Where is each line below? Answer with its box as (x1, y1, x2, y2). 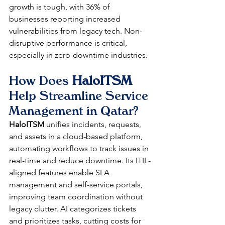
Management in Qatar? (9, 103, 139, 118)
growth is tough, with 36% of (9, 2, 112, 12)
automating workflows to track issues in (9, 143, 151, 153)
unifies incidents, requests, (44, 119, 143, 129)
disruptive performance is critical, (9, 38, 129, 48)
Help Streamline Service (9, 88, 152, 103)
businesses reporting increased (9, 14, 123, 24)
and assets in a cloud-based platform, (9, 131, 145, 141)
